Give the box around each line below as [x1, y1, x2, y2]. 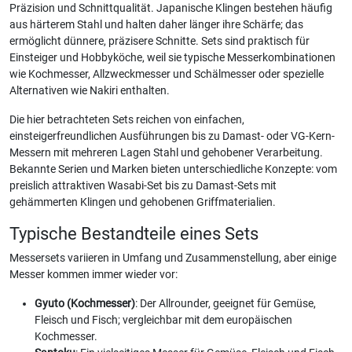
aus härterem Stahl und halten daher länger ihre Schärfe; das [9, 18, 303, 31]
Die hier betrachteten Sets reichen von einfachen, [9, 113, 244, 126]
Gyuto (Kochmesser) [35, 297, 135, 310]
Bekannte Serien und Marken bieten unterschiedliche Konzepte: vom [9, 163, 337, 176]
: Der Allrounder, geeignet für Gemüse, [135, 297, 316, 310]
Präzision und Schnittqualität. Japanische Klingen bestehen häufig [9, 2, 332, 15]
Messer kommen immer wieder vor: [9, 268, 178, 281]
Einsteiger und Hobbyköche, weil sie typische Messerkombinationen [9, 51, 335, 64]
